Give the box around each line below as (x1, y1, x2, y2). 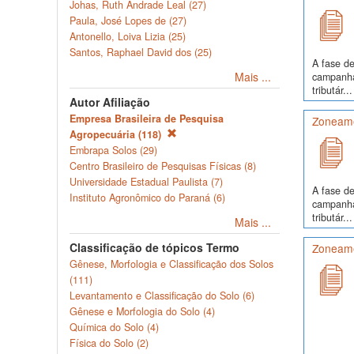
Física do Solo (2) (70, 336, 149, 350)
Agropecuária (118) (70, 127, 164, 141)
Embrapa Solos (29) (70, 143, 157, 157)
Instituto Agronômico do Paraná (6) (70, 190, 225, 205)
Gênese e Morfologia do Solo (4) (70, 304, 215, 318)
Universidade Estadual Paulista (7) (70, 175, 223, 189)
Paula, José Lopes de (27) (70, 13, 186, 28)
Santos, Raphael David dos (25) (70, 45, 212, 59)
